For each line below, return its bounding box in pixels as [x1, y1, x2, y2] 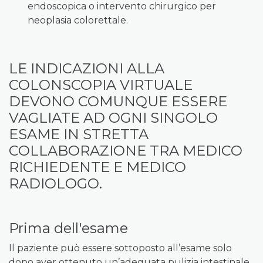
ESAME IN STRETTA [9, 126, 149, 143]
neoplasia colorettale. [28, 15, 128, 26]
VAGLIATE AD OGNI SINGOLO [9, 109, 218, 126]
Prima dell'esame [9, 220, 128, 237]
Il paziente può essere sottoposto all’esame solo [9, 242, 232, 254]
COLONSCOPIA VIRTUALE [9, 76, 193, 93]
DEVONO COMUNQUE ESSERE [9, 93, 227, 110]
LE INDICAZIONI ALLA [9, 60, 164, 77]
